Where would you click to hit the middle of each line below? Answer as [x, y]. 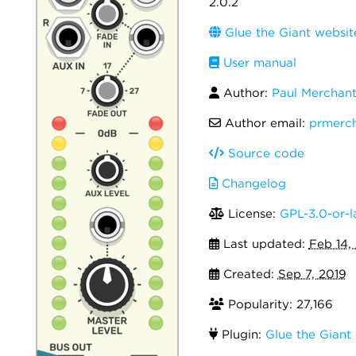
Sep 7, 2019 [312, 274]
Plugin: [241, 335]
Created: [248, 274]
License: [252, 214]
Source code [264, 153]
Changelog [252, 184]
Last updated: [264, 244]
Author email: [265, 123]
